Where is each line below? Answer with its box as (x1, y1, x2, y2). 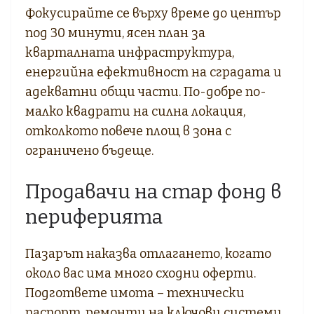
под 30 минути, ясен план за (25, 25, 205, 41)
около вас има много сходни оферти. (25, 265, 256, 281)
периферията (25, 205, 163, 228)
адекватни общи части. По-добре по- (25, 83, 266, 100)
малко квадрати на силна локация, (25, 103, 245, 119)
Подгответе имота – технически (25, 285, 245, 301)
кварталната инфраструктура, (25, 44, 234, 60)
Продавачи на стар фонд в (25, 179, 282, 203)
